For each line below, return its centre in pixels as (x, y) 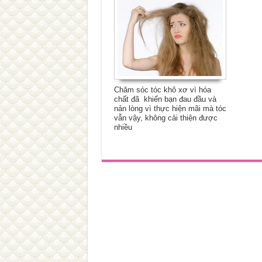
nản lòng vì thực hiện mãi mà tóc (170, 108)
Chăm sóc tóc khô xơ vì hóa (162, 90)
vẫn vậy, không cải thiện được (166, 118)
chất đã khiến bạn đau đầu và (165, 99)
